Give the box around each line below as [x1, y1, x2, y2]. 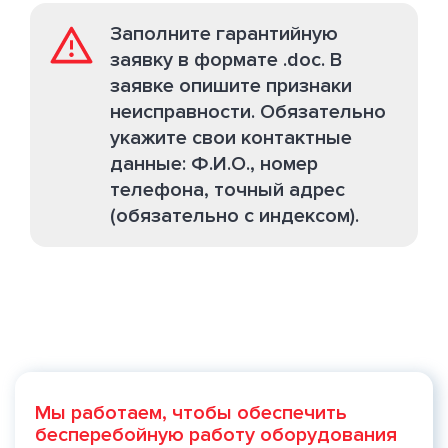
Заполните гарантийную [110, 22, 338, 46]
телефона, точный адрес [110, 178, 345, 202]
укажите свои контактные [110, 126, 352, 150]
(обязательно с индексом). [110, 204, 359, 228]
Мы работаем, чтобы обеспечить [35, 401, 347, 425]
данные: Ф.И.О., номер [110, 152, 318, 176]
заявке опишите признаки [110, 74, 352, 98]
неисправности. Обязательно [110, 100, 386, 124]
